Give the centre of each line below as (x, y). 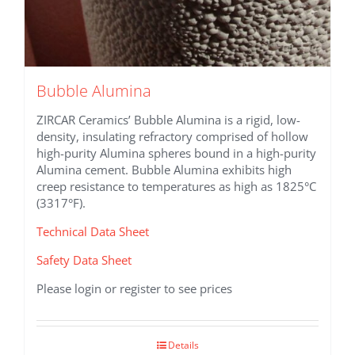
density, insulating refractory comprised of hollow (172, 136)
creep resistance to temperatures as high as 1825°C (176, 186)
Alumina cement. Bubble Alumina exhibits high (164, 170)
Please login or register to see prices (134, 288)
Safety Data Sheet (84, 260)
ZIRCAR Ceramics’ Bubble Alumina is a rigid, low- (168, 120)
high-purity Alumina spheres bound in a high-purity (176, 153)
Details (183, 345)
